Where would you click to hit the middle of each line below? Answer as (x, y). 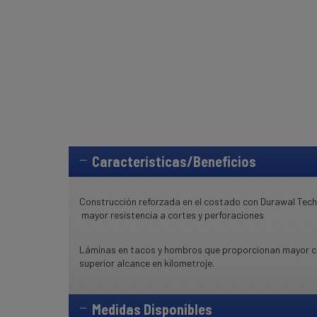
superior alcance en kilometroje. (147, 263)
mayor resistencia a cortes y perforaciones (172, 214)
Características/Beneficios (174, 161)
